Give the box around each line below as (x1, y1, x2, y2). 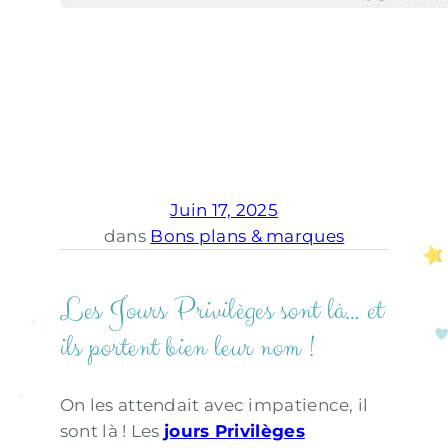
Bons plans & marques (150, 226, 345, 247)
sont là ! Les (59, 420, 165, 441)
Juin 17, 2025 (170, 200, 278, 221)
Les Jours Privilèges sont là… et (59, 289, 384, 331)
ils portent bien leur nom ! (59, 326, 315, 368)
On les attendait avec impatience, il (59, 394, 369, 415)
